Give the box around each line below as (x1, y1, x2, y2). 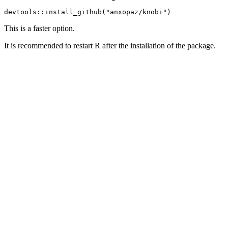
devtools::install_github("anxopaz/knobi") (4, 8, 171, 16)
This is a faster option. (4, 24, 75, 33)
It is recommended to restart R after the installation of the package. (4, 41, 216, 50)
